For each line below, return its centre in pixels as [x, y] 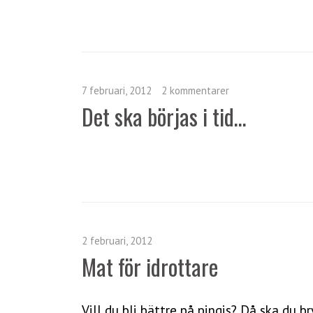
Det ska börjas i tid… [164, 116]
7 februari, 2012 [117, 90]
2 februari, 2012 [117, 240]
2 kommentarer [195, 90]
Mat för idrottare [150, 266]
